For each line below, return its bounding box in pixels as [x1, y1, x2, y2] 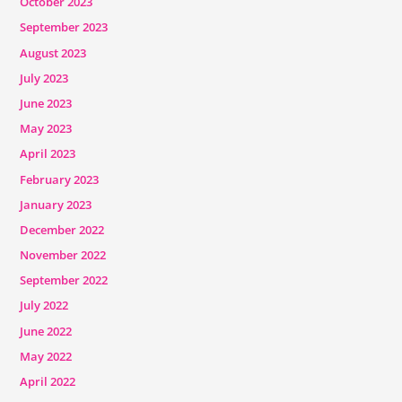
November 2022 [19, 247, 106, 264]
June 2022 [19, 322, 72, 339]
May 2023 [19, 120, 72, 137]
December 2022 [19, 221, 104, 238]
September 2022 [19, 272, 108, 289]
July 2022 [19, 297, 68, 314]
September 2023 [19, 19, 108, 36]
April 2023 [19, 145, 75, 162]
